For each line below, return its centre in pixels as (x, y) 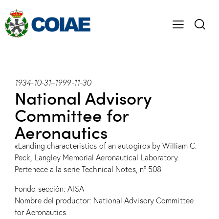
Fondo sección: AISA (49, 189)
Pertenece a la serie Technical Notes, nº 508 (88, 169)
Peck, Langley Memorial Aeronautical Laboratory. (97, 158)
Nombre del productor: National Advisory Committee (104, 201)
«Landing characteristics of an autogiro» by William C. (106, 146)
